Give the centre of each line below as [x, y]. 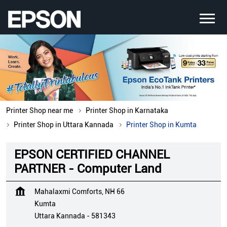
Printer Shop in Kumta [161, 125]
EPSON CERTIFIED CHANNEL [92, 155]
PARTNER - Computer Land [88, 169]
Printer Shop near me [40, 111]
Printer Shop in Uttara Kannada [64, 125]
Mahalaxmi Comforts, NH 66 [80, 192]
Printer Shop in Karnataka [127, 111]
